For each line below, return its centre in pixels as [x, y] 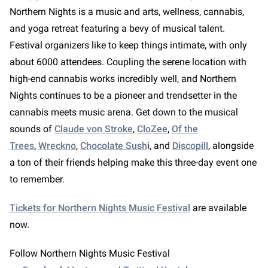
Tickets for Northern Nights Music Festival [100, 208]
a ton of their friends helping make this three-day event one [133, 162]
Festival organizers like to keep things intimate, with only [128, 45]
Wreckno [57, 146]
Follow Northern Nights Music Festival [90, 253]
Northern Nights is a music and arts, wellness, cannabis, [127, 12]
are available [218, 208]
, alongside [231, 146]
